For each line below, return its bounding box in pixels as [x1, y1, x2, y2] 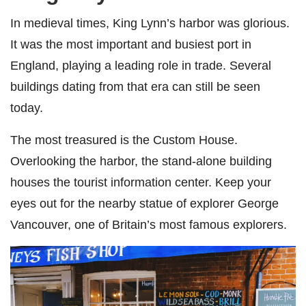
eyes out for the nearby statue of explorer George [10, 195, 279, 210]
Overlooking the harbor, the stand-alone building [10, 153, 272, 168]
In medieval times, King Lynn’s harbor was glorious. [10, 15, 290, 30]
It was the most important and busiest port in [10, 36, 251, 51]
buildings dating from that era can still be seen [10, 79, 260, 94]
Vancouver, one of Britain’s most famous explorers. [10, 217, 290, 232]
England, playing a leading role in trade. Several [10, 57, 271, 72]
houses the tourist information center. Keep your [10, 174, 271, 189]
